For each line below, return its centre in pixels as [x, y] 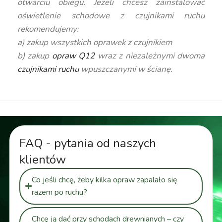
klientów [42, 159]
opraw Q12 [73, 55]
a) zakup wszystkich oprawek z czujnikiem [95, 42]
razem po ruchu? [59, 192]
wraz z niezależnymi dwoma [150, 55]
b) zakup [35, 55]
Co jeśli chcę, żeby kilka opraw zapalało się [104, 180]
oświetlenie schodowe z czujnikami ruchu [111, 15]
